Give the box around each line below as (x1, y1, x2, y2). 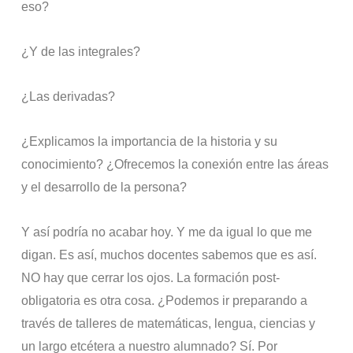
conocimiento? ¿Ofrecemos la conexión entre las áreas (21, 157, 329, 171)
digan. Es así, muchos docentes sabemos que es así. (21, 247, 318, 262)
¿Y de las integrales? (21, 44, 141, 58)
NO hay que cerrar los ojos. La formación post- (21, 270, 281, 284)
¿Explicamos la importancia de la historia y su (21, 134, 278, 148)
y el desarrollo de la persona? (21, 180, 188, 194)
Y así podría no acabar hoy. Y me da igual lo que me (21, 225, 313, 239)
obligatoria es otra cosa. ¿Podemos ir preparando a (21, 293, 308, 307)
